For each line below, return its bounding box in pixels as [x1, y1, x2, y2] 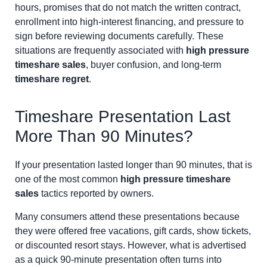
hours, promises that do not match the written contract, [15, 2, 241, 13]
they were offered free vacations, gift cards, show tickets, [15, 225, 251, 236]
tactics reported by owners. [39, 188, 154, 199]
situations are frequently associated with [15, 45, 186, 55]
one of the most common [15, 174, 120, 185]
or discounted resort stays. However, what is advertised [15, 240, 246, 250]
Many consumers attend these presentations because [15, 211, 240, 222]
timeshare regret [15, 73, 89, 84]
